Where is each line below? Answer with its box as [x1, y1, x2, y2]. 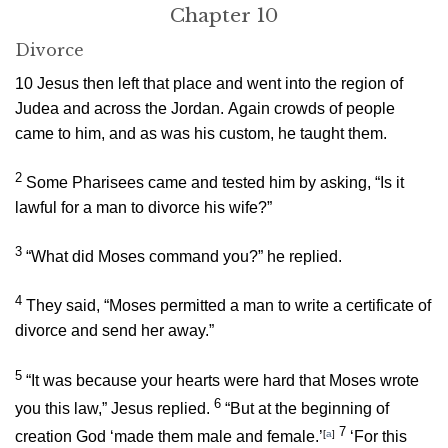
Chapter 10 [170, 3, 278, 27]
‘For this [350, 428, 407, 446]
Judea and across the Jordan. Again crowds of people [15, 100, 395, 117]
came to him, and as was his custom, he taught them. [15, 125, 387, 142]
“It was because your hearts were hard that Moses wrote [26, 371, 419, 389]
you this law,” [15, 399, 107, 417]
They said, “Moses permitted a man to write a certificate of [26, 297, 431, 315]
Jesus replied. [107, 399, 210, 417]
